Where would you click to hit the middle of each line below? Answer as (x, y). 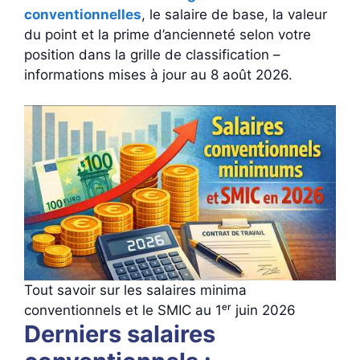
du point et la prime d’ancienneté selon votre (168, 34)
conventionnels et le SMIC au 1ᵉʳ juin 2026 (160, 311)
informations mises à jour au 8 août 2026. (158, 74)
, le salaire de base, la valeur (234, 14)
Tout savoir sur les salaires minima (135, 290)
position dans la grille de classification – (152, 54)
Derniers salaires (120, 334)
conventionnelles (83, 14)
